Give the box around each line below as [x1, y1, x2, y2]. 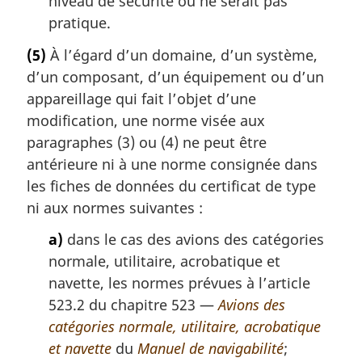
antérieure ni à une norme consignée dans [27, 154, 318, 174]
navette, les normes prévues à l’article [48, 273, 310, 293]
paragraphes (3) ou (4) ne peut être [27, 132, 267, 152]
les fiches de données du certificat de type [27, 175, 316, 196]
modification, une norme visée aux [27, 110, 265, 130]
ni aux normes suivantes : [27, 197, 203, 217]
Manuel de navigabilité [137, 339, 284, 359]
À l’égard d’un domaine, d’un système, [46, 44, 318, 65]
